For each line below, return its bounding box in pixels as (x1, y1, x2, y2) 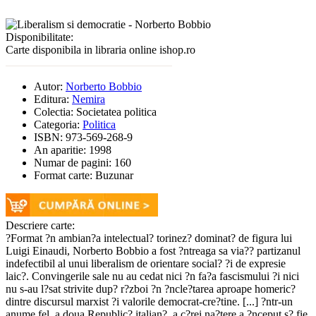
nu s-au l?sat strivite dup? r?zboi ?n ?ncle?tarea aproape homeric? (6, 282, 296, 295)
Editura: (34, 92, 72, 105)
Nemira (72, 92, 105, 105)
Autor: (34, 80, 66, 92)
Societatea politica (76, 105, 157, 118)
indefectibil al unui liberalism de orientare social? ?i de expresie (6, 257, 286, 269)
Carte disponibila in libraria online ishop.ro (6, 43, 195, 56)
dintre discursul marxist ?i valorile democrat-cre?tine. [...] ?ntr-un (6, 295, 293, 308)
